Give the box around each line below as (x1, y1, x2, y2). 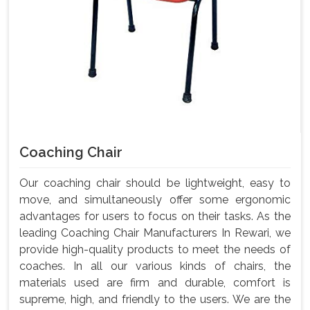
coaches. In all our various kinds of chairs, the (19, 259, 291, 273)
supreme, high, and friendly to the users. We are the (19, 292, 291, 306)
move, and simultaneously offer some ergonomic (19, 192, 291, 206)
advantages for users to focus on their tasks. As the (19, 209, 291, 223)
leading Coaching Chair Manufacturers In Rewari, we (19, 226, 291, 239)
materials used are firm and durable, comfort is (19, 275, 291, 289)
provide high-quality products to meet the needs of (19, 242, 291, 256)
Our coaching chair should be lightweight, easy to (19, 176, 291, 190)
